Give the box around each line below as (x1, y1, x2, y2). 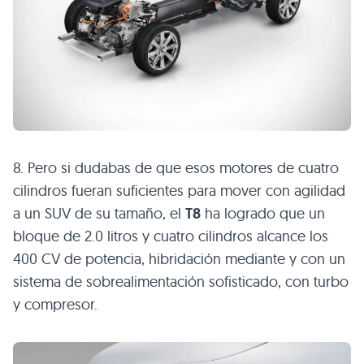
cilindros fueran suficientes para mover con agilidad (13, 180, 345, 200)
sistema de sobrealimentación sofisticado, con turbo (13, 271, 349, 291)
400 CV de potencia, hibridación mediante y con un (13, 249, 345, 268)
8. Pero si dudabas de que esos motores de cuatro (13, 158, 339, 177)
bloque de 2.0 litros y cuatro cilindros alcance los (13, 226, 328, 245)
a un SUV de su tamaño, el (13, 203, 185, 223)
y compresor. (13, 294, 97, 314)
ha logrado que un (201, 203, 325, 223)
